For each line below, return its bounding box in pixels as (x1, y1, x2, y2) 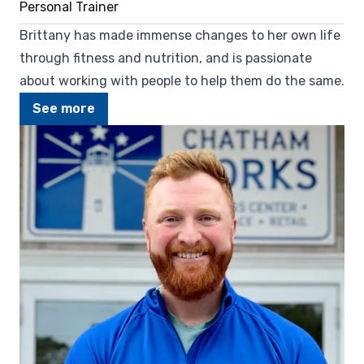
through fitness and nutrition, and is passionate (19, 50, 312, 66)
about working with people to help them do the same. (19, 72, 344, 89)
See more (32, 100, 95, 116)
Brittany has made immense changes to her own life (19, 27, 340, 43)
